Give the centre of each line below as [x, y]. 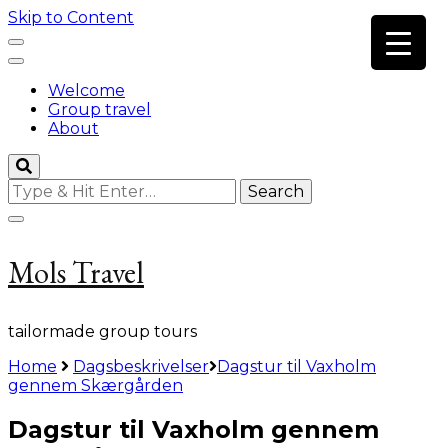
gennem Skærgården [95, 385]
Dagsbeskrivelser [141, 366]
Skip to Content [71, 17]
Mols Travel [76, 272]
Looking [39, 187]
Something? [56, 225]
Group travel [99, 109]
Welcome [86, 90]
